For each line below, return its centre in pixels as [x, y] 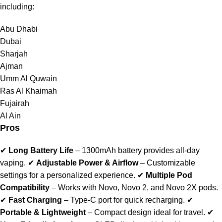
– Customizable [167, 163]
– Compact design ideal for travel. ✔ [150, 213]
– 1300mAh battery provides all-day [137, 151]
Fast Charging [35, 200]
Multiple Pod [169, 175]
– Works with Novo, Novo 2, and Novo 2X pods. [134, 188]
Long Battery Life [41, 151]
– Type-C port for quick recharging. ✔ [128, 200]
